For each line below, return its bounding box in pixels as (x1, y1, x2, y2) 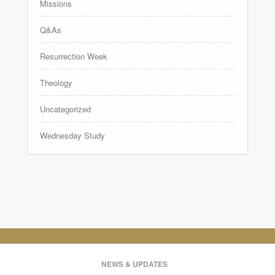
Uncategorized (40, 103, 91, 115)
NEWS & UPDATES (101, 258, 168, 269)
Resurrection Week (40, 50, 107, 62)
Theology (40, 76, 72, 88)
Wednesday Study (40, 129, 105, 141)
